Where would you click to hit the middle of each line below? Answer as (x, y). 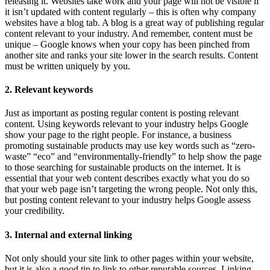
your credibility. (35, 211)
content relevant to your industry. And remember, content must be (129, 33)
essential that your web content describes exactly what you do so (127, 178)
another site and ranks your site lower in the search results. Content (131, 55)
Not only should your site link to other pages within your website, (129, 258)
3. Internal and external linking (68, 234)
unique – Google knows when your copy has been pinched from (127, 44)
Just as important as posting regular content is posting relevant (122, 113)
